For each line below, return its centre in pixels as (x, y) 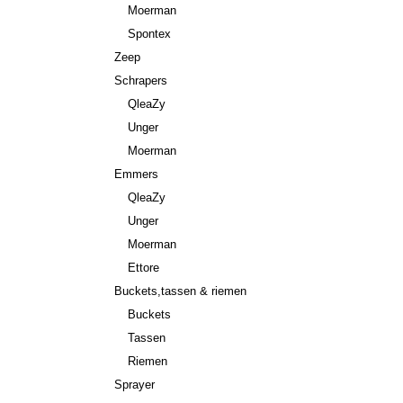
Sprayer (134, 385)
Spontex (149, 34)
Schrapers (141, 81)
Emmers (136, 174)
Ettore (143, 268)
